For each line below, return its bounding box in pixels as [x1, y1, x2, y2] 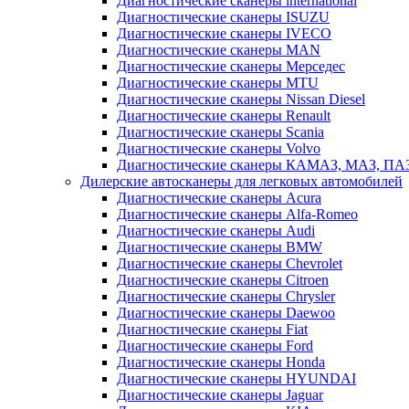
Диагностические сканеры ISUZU [117, 9, 330, 26]
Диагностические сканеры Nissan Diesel [117, 91, 365, 108]
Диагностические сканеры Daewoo [117, 305, 335, 321]
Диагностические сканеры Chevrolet [117, 256, 342, 272]
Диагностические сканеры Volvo [117, 141, 320, 157]
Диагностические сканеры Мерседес [117, 58, 345, 75]
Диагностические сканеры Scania [117, 124, 324, 141]
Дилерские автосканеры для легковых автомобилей [80, 173, 403, 190]
